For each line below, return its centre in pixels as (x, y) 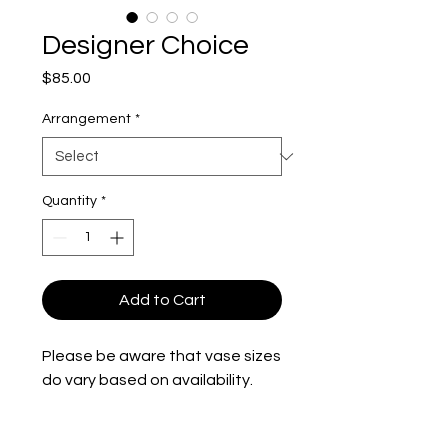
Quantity (69, 201)
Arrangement (86, 119)
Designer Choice (145, 45)
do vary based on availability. (147, 380)
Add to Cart (162, 300)
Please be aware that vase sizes (161, 356)
